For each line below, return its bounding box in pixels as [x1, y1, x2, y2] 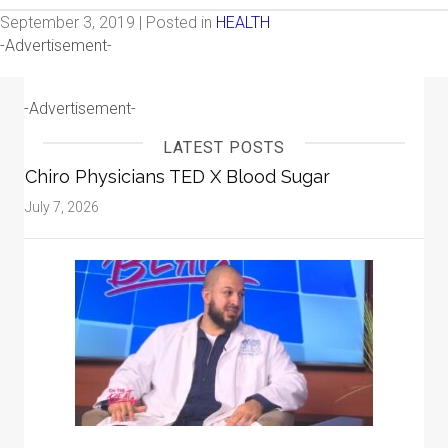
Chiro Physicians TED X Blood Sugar [25, 166, 330, 188]
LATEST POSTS [163, 138, 285, 158]
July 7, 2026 [25, 199, 99, 216]
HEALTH [216, 13, 270, 33]
